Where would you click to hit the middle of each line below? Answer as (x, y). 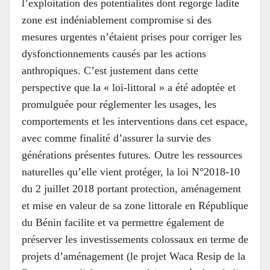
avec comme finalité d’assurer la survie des (116, 138)
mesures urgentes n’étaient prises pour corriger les (132, 37)
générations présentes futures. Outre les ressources (132, 155)
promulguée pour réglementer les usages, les (119, 104)
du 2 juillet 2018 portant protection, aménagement (131, 189)
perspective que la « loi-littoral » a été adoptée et (129, 87)
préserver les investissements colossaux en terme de (135, 239)
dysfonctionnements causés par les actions (114, 54)
